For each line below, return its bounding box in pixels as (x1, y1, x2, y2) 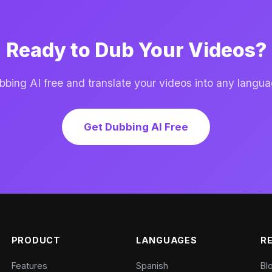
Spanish (135, 260, 168, 271)
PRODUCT (11, 235, 61, 245)
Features (11, 260, 47, 271)
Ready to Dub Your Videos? (5, 38, 267, 62)
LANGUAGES (135, 235, 197, 245)
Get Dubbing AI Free (84, 121, 188, 133)
